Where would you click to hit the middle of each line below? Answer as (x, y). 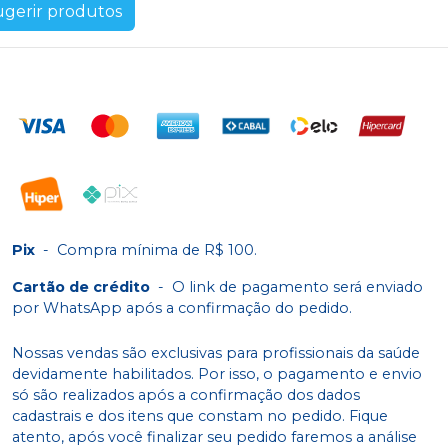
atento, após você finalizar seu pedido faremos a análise (214, 436)
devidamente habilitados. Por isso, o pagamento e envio (217, 373)
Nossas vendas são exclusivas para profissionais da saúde (216, 352)
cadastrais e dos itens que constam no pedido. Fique (200, 415)
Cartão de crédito (81, 286)
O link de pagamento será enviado (297, 286)
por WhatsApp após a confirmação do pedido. (182, 307)
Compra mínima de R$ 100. (157, 249)
